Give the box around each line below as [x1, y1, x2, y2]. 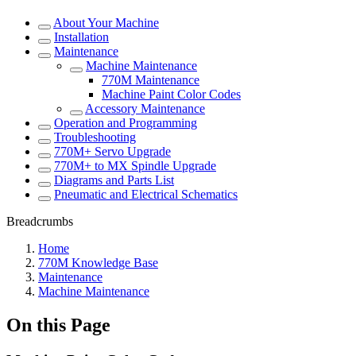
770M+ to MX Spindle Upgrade [54, 159, 216, 172]
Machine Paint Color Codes [102, 87, 241, 101]
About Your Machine [53, 16, 159, 29]
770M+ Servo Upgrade [54, 145, 171, 158]
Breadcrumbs [6, 215, 73, 228]
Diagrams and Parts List [54, 173, 174, 187]
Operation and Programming [54, 116, 197, 130]
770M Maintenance [102, 73, 199, 87]
